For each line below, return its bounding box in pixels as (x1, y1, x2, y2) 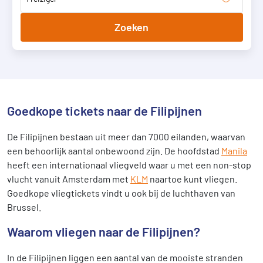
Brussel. (7, 201, 41, 213)
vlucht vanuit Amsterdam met (7, 173, 130, 184)
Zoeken (114, 21, 149, 33)
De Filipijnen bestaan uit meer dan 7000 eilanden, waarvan (7, 131, 245, 142)
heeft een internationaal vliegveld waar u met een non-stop (7, 159, 251, 170)
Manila (221, 145, 247, 156)
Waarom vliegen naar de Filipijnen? (7, 224, 200, 239)
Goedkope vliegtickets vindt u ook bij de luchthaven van (7, 187, 235, 198)
